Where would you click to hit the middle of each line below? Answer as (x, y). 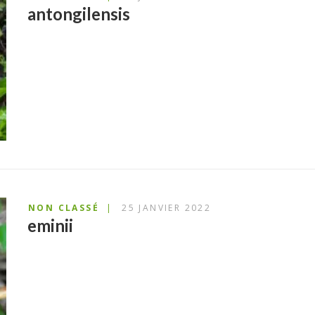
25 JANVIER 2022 (167, 208)
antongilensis (79, 14)
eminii (50, 226)
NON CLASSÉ (64, 208)
